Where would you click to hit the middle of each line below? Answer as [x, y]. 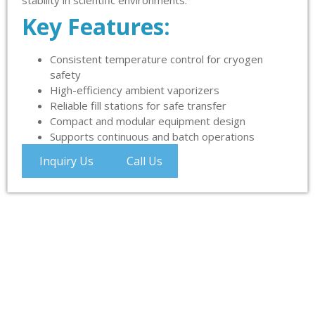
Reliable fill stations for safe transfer [138, 106]
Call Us [144, 161]
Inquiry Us [66, 161]
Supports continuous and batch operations [152, 137]
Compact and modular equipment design [148, 121]
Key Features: [96, 27]
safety [65, 75]
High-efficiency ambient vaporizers [135, 90]
